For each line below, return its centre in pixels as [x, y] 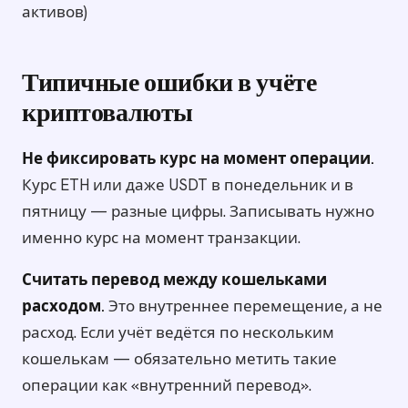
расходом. [63, 306]
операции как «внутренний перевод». [167, 386]
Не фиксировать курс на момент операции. [198, 159]
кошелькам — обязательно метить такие [179, 359]
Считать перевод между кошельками [174, 280]
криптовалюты [107, 115]
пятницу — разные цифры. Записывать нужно [198, 212]
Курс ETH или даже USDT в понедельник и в [188, 185]
